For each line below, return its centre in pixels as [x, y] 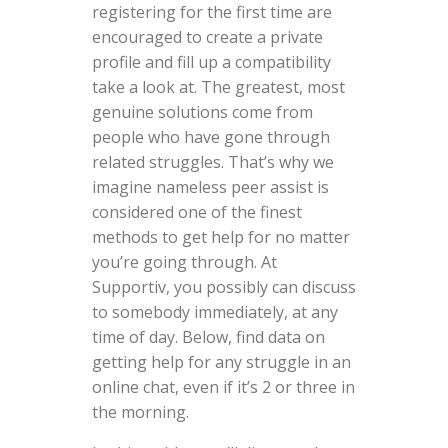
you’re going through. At [184, 261]
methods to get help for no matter [220, 236]
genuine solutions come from [202, 111]
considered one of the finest [196, 211]
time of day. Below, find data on [208, 336]
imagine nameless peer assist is [210, 186]
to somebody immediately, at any [214, 311]
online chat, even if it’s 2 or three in [223, 386]
